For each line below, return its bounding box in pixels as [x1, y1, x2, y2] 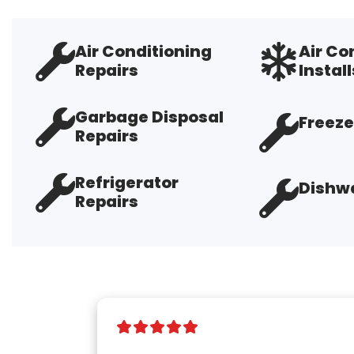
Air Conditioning [75, 40, 212, 62]
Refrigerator [75, 171, 179, 194]
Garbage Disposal [75, 106, 224, 128]
